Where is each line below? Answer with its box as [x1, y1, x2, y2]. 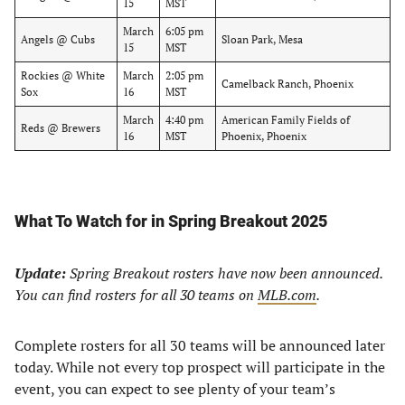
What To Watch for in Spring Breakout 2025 [14, 212, 327, 231]
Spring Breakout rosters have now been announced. [70, 263, 382, 283]
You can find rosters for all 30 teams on [14, 285, 258, 305]
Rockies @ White [21, 69, 105, 82]
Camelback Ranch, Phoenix [221, 77, 353, 90]
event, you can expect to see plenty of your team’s [14, 379, 335, 399]
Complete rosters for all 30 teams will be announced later [14, 335, 385, 355]
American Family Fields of [221, 113, 350, 127]
